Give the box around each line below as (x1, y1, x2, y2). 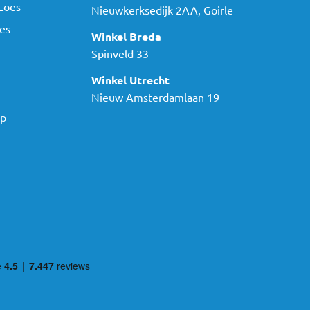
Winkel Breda (91, 28, 161, 44)
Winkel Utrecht (91, 72, 170, 87)
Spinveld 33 (91, 46, 149, 60)
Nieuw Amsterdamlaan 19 (91, 89, 219, 104)
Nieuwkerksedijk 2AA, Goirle (91, 2, 233, 17)
